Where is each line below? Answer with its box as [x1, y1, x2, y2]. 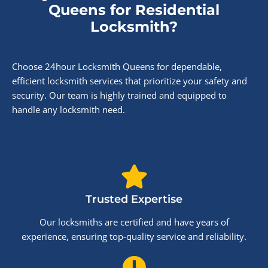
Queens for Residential [48, 1, 220, 19]
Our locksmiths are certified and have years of [39, 216, 229, 228]
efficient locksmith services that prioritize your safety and [12, 75, 247, 87]
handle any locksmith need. [12, 103, 125, 115]
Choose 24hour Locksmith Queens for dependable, [12, 60, 222, 72]
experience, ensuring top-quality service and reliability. [22, 230, 246, 242]
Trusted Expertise [86, 193, 182, 206]
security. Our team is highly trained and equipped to [12, 89, 227, 101]
